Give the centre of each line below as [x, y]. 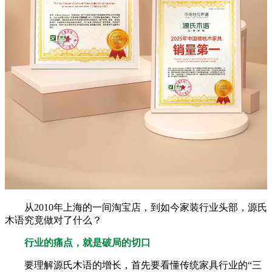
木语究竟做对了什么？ [53, 220]
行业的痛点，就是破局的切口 [87, 242]
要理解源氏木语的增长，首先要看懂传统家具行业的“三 [133, 265]
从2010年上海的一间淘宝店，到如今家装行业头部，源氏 [136, 207]
